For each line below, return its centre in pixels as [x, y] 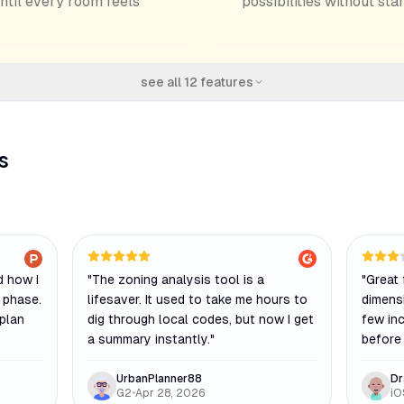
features [225, 82]
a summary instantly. [149, 339]
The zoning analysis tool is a [178, 280]
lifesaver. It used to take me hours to [197, 299]
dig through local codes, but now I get [201, 319]
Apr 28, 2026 [170, 393]
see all [162, 82]
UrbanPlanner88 [159, 379]
